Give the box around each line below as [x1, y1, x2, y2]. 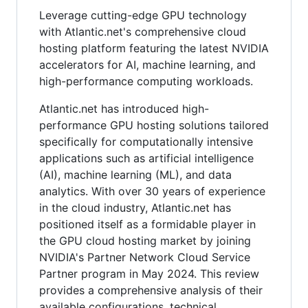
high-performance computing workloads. [39, 74, 253, 88]
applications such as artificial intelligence [39, 151, 254, 165]
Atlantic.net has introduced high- [39, 101, 209, 115]
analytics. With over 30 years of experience [39, 184, 265, 198]
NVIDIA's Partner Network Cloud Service [39, 250, 250, 264]
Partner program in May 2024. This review [39, 266, 259, 280]
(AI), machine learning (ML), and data [39, 167, 232, 181]
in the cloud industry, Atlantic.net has [39, 200, 231, 214]
